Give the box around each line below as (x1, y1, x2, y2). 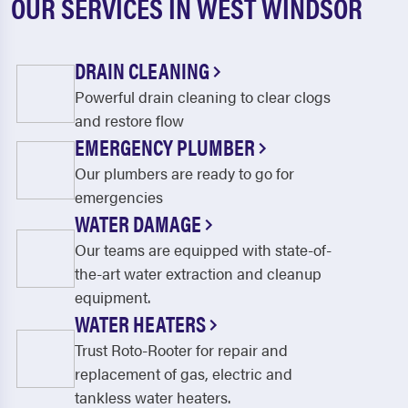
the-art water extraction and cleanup (75, 262, 321, 285)
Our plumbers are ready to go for (75, 162, 294, 185)
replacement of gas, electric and (75, 362, 292, 385)
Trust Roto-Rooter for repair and (75, 339, 288, 362)
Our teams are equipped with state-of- (75, 239, 331, 261)
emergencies (75, 186, 163, 209)
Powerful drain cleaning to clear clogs (75, 86, 331, 108)
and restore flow (75, 109, 184, 132)
